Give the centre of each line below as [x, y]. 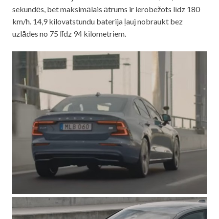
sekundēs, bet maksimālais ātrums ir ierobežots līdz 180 [106, 9]
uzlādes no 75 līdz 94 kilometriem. [69, 33]
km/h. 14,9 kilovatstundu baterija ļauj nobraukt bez [98, 21]
